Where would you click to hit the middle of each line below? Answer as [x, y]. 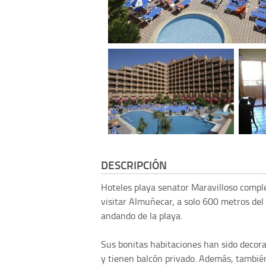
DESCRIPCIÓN [134, 164]
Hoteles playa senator [146, 187]
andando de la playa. [142, 215]
